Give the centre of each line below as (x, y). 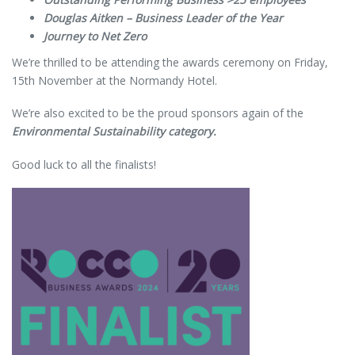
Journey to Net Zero (95, 36)
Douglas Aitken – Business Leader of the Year (163, 18)
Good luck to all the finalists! (84, 164)
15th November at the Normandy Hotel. (115, 81)
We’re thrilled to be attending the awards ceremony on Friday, (170, 63)
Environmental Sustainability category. (114, 132)
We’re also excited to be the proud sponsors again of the (158, 113)
